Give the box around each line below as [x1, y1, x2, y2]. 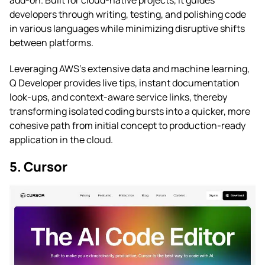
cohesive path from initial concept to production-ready [9, 118, 245, 132]
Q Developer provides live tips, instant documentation [9, 76, 240, 89]
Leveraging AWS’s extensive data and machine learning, [9, 62, 250, 75]
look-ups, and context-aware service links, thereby [9, 90, 227, 104]
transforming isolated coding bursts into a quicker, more [9, 104, 250, 118]
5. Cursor [9, 157, 67, 176]
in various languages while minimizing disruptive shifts [9, 21, 245, 35]
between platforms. [9, 35, 93, 49]
